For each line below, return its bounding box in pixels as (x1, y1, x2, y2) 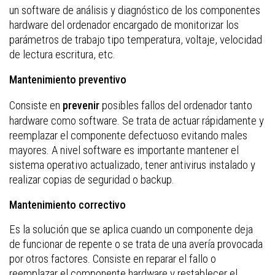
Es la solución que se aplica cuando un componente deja (9, 222, 253, 237)
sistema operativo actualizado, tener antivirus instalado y (9, 158, 255, 172)
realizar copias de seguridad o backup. (9, 172, 174, 187)
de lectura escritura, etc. (9, 47, 115, 62)
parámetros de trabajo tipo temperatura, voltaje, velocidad (9, 33, 262, 47)
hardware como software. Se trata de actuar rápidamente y (9, 114, 264, 128)
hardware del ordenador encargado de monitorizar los (9, 18, 239, 33)
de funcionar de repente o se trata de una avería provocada (9, 237, 263, 252)
